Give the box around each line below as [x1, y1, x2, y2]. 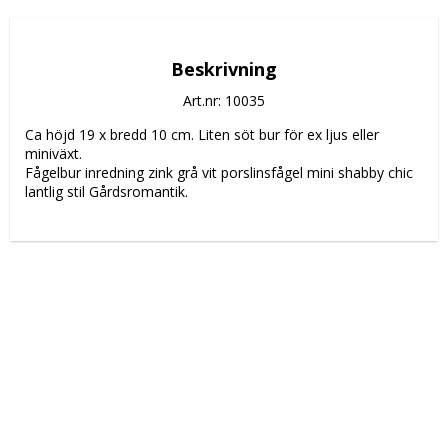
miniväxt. [25, 143, 82, 163]
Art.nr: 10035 [183, 90, 265, 110]
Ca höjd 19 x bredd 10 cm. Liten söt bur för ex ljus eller [25, 124, 379, 144]
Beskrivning [171, 56, 277, 81]
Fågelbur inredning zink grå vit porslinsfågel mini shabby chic [25, 162, 413, 182]
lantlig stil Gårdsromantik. [25, 181, 188, 201]
